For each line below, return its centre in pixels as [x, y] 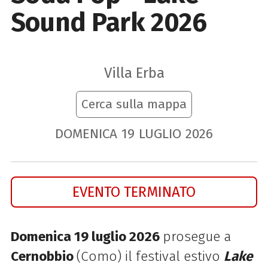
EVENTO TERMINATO [134, 191]
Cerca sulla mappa [134, 104]
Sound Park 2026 [109, 22]
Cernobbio [43, 256]
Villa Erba [134, 73]
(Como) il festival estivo [150, 256]
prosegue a [197, 236]
